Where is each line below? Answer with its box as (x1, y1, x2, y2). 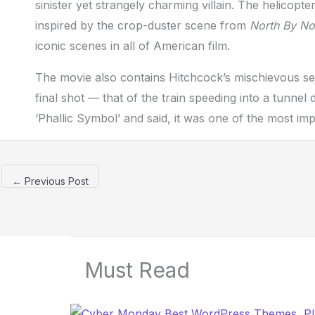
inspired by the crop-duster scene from (35, 18, 250, 33)
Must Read (84, 257, 190, 283)
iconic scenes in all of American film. (35, 39, 230, 53)
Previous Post (22, 175, 89, 188)
